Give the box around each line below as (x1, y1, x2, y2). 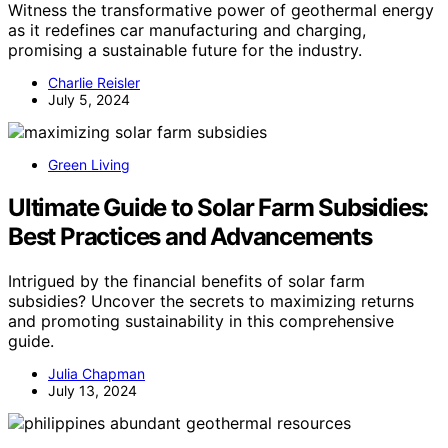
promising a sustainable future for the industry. (8, 40, 362, 61)
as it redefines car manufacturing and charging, (8, 20, 366, 41)
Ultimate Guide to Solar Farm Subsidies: (8, 193, 429, 223)
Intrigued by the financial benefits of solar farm (8, 271, 365, 292)
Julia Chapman (48, 365, 145, 383)
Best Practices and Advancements (8, 222, 372, 252)
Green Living (48, 156, 130, 174)
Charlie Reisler (48, 74, 140, 92)
